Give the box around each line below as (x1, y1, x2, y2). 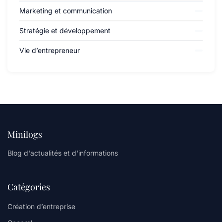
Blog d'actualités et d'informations (7, 149, 118, 157)
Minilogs (7, 128, 42, 140)
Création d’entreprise (7, 202, 75, 211)
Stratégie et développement (19, 26, 111, 35)
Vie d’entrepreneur (19, 46, 80, 55)
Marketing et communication (19, 6, 112, 15)
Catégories (7, 181, 50, 193)
